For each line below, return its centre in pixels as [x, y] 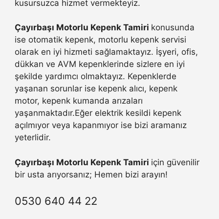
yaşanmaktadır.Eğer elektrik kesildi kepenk [98, 113]
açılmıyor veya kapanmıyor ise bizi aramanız [101, 125]
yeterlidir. [33, 138]
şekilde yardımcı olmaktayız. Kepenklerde [96, 77]
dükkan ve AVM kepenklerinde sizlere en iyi [100, 64]
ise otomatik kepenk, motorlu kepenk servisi [100, 40]
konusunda [173, 28]
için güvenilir [175, 162]
